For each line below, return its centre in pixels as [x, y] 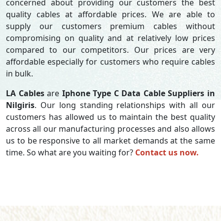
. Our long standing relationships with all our [125, 105]
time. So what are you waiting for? [71, 152]
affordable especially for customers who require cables [110, 62]
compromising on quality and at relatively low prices [110, 38]
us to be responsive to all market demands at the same [110, 141]
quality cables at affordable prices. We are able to [110, 14]
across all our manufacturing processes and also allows [110, 129]
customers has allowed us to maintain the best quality [110, 117]
